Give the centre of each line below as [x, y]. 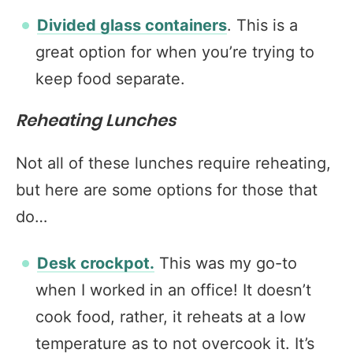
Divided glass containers [132, 25]
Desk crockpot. [96, 263]
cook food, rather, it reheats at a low [171, 317]
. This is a [262, 25]
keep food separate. [110, 79]
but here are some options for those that [167, 190]
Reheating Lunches [96, 121]
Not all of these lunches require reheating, [173, 163]
